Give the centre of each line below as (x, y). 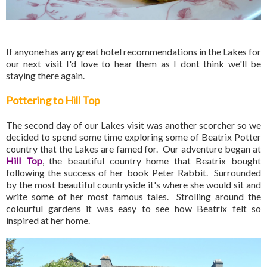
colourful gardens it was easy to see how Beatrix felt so (133, 208)
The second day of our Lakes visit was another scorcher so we (133, 125)
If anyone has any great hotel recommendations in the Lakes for (133, 51)
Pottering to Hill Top (53, 100)
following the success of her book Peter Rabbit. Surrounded (133, 172)
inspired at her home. (48, 220)
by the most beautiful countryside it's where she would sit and (133, 184)
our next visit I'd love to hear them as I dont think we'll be (133, 63)
